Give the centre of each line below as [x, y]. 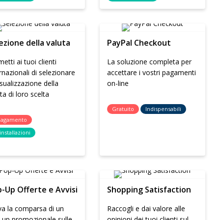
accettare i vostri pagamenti [152, 72]
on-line [118, 83]
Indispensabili [164, 109]
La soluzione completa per [150, 62]
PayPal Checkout [139, 43]
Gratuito [123, 109]
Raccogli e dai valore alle [146, 208]
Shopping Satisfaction [149, 190]
